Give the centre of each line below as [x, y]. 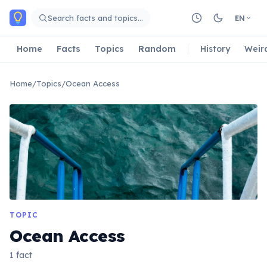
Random [157, 49]
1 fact [21, 255]
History [215, 49]
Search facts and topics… [95, 18]
